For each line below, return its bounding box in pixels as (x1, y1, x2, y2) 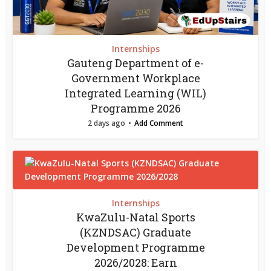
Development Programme (66, 240, 205, 255)
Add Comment (134, 117, 183, 128)
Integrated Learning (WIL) (65, 85, 206, 100)
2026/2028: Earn (94, 255, 177, 270)
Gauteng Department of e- (67, 55, 204, 70)
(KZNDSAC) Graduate (80, 224, 191, 240)
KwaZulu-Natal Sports (76, 209, 195, 224)
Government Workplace (71, 70, 200, 85)
